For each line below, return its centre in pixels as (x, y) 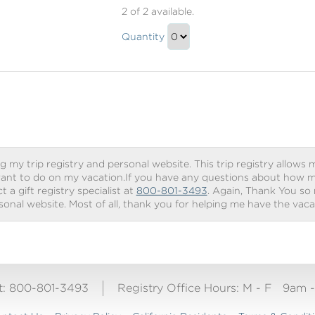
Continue (179, 62)
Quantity (143, 36)
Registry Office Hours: (180, 288)
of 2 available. (160, 11)
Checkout (180, 89)
